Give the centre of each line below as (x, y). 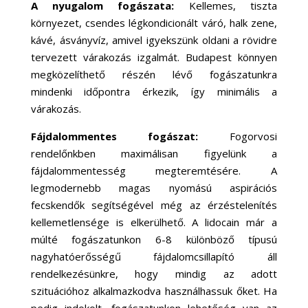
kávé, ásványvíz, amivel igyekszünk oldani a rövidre (154, 40)
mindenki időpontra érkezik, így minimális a (154, 92)
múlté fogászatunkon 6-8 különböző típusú (154, 240)
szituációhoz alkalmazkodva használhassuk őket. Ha (154, 291)
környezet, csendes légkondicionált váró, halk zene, (154, 23)
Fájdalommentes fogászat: (130, 136)
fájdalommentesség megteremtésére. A (154, 171)
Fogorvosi (254, 136)
